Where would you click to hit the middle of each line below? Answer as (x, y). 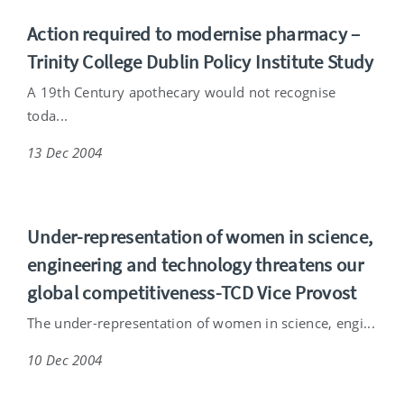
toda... (48, 115)
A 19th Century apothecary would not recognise (182, 92)
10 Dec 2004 (65, 359)
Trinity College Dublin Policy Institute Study (201, 61)
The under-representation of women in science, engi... (201, 322)
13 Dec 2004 (65, 152)
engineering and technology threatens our (195, 264)
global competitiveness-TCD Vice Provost (192, 292)
